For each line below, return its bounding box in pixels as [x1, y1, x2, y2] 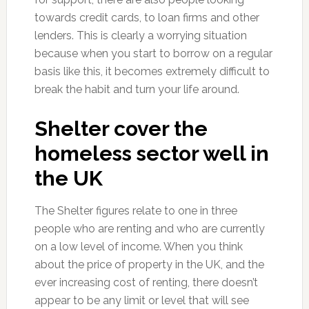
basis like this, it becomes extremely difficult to [34, 65, 270, 79]
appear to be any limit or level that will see [34, 294, 249, 308]
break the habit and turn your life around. [34, 83, 239, 97]
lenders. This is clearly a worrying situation [34, 29, 247, 43]
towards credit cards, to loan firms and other [34, 11, 259, 25]
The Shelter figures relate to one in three [34, 204, 237, 218]
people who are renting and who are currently [34, 222, 265, 236]
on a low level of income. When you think [34, 240, 243, 254]
